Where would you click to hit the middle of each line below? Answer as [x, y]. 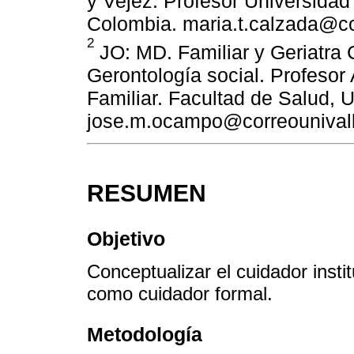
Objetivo [126, 238]
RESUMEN [147, 193]
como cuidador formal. [180, 293]
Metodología [145, 335]
